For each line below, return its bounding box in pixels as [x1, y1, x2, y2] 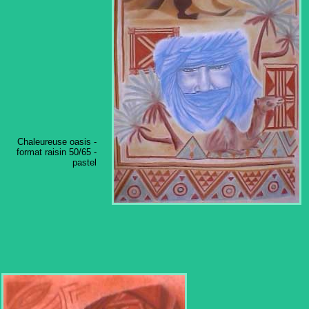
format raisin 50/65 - [17, 147, 97, 157]
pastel [72, 157, 97, 168]
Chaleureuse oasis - [17, 137, 97, 147]
